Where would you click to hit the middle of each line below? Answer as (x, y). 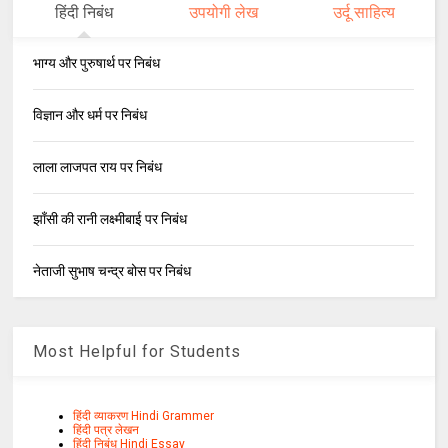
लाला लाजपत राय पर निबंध (98, 167)
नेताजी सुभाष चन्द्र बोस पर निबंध (112, 271)
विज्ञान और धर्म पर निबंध (90, 115)
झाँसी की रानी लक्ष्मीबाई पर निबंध (110, 219)
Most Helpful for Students (137, 352)
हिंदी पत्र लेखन (106, 430)
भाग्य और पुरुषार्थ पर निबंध (97, 63)
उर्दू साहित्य (364, 13)
